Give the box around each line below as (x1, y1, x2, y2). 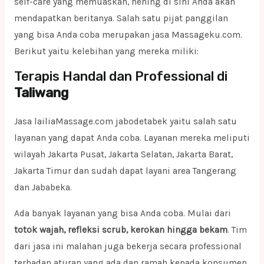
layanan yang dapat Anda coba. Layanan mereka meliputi (14, 133, 250, 144)
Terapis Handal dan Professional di (14, 68, 227, 85)
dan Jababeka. (14, 182, 72, 193)
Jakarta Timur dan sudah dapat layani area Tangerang (14, 166, 236, 177)
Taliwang (14, 85, 68, 101)
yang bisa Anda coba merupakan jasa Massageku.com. (14, 29, 242, 40)
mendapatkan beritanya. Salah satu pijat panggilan (14, 12, 228, 24)
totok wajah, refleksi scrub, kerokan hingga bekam (14, 224, 227, 235)
